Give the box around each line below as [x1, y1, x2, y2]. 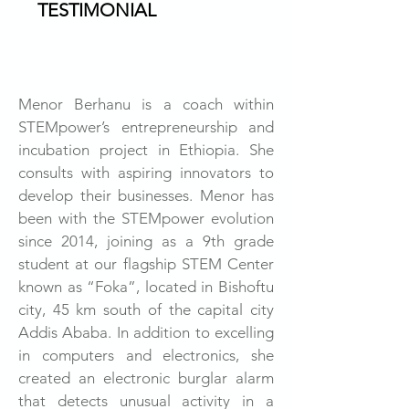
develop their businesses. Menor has [18, 186, 274, 204]
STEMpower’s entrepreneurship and [18, 118, 274, 136]
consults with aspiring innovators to [18, 163, 274, 182]
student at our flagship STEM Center [18, 255, 274, 273]
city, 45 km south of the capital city [18, 300, 274, 319]
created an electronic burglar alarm [18, 369, 274, 387]
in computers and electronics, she [18, 346, 274, 364]
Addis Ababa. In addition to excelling [18, 323, 274, 341]
